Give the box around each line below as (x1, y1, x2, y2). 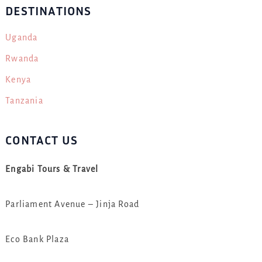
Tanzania (5, 96, 43, 105)
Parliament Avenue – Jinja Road (5, 199, 140, 209)
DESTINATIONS (5, 4, 92, 18)
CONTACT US (5, 132, 78, 147)
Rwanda (5, 54, 39, 63)
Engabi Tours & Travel (5, 164, 99, 174)
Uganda (5, 33, 38, 42)
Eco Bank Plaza (5, 234, 69, 244)
